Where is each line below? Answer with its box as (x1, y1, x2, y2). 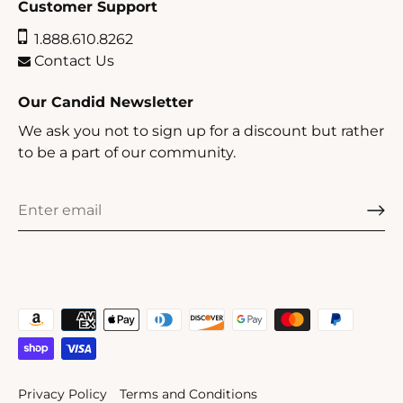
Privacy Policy (18, 386, 107, 401)
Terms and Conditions (120, 386, 257, 401)
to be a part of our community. (18, 143, 236, 161)
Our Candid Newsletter (18, 93, 193, 111)
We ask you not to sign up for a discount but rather (18, 121, 384, 139)
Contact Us (31, 51, 114, 69)
